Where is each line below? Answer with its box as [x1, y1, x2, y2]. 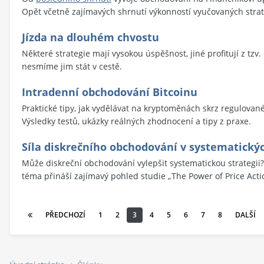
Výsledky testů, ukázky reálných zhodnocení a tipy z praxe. [22, 115, 251, 127]
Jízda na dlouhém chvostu [22, 29, 159, 44]
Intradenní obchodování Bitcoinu [22, 84, 197, 99]
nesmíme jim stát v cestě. [22, 60, 122, 72]
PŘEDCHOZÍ [45, 209, 85, 220]
